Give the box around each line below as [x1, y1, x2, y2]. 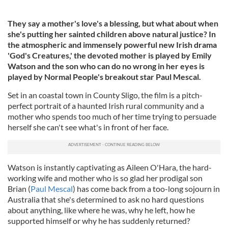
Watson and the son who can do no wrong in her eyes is [8, 61, 205, 71]
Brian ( [8, 184, 31, 194]
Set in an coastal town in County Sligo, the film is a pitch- [8, 90, 203, 100]
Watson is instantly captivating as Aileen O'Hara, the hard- [8, 162, 212, 173]
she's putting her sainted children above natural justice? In [8, 29, 216, 39]
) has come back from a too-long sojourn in [73, 184, 220, 194]
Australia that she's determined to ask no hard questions [8, 194, 204, 205]
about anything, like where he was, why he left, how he [8, 205, 195, 215]
